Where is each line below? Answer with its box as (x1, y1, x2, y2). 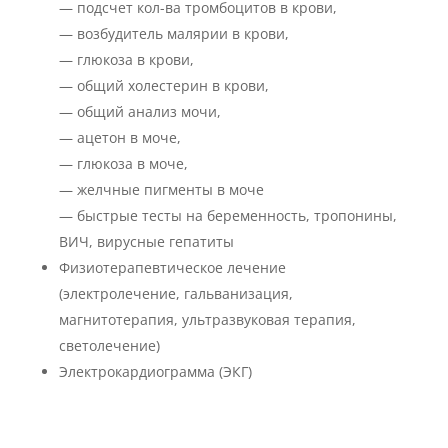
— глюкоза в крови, (58, 50, 194, 69)
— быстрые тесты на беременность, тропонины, (58, 206, 397, 225)
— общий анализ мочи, (58, 102, 221, 121)
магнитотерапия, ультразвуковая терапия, (58, 310, 356, 329)
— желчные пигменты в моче (58, 180, 264, 199)
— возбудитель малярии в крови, (58, 24, 289, 43)
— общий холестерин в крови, (58, 76, 269, 95)
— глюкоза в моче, (58, 154, 188, 173)
